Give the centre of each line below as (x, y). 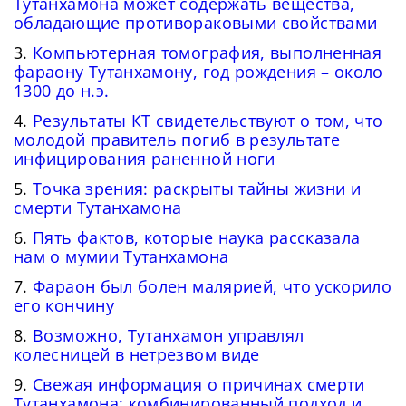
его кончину (64, 306)
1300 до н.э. (62, 91)
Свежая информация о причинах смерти (199, 385)
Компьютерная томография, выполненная (208, 53)
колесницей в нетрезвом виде (137, 355)
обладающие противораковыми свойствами (196, 23)
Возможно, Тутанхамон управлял (169, 336)
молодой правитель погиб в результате (177, 140)
